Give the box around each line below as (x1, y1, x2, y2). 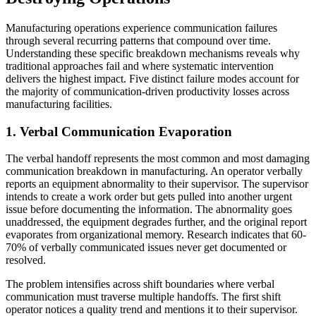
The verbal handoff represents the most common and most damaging (6, 152, 310, 165)
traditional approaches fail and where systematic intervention (6, 60, 274, 72)
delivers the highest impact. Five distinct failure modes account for (6, 73, 299, 85)
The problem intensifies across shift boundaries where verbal (6, 278, 274, 291)
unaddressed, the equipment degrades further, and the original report (6, 216, 307, 229)
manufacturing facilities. (6, 98, 112, 110)
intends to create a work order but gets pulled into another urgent (6, 190, 292, 203)
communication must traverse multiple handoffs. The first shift (6, 291, 281, 303)
